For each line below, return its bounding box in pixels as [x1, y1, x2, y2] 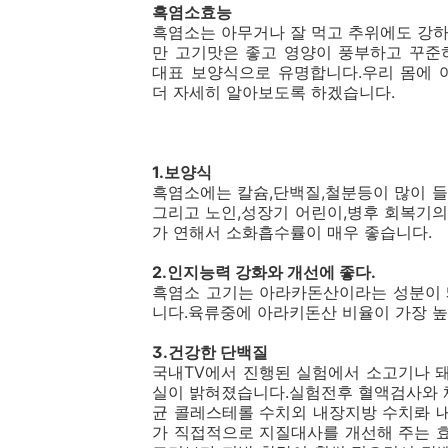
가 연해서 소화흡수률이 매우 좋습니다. [152, 222, 432, 242]
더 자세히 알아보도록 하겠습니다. [152, 82, 395, 102]
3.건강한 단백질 [152, 342, 268, 362]
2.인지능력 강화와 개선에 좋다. [152, 262, 376, 282]
